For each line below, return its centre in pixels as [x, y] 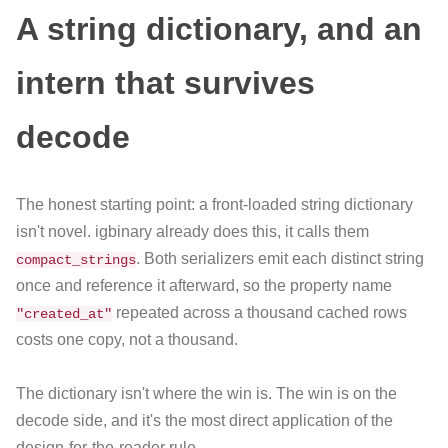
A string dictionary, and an [219, 28]
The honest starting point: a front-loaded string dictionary [214, 204]
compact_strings [76, 259]
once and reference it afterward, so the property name [204, 285]
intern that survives [165, 82]
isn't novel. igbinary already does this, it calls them [192, 231]
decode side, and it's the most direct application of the [204, 421]
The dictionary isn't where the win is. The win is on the [206, 394]
